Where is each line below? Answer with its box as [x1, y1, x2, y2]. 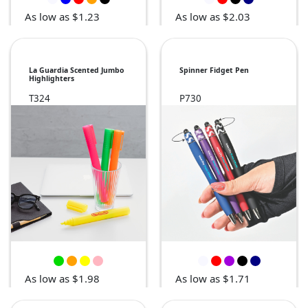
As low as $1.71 [175, 272, 250, 286]
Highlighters [29, 74, 74, 84]
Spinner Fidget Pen [179, 65, 249, 76]
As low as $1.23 [25, 10, 100, 24]
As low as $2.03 [175, 10, 250, 24]
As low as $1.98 [25, 272, 100, 286]
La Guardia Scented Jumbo [29, 65, 124, 76]
